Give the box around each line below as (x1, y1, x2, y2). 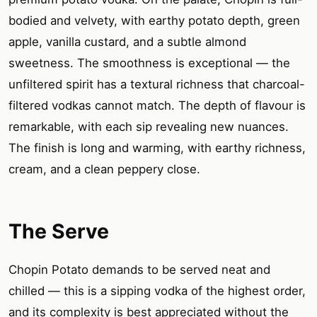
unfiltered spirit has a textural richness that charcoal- (8, 77, 305, 92)
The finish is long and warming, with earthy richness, (8, 141, 306, 156)
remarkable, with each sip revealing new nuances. (8, 120, 289, 134)
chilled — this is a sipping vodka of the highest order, (8, 283, 306, 298)
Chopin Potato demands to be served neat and (8, 262, 270, 277)
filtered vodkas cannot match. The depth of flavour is (8, 98, 306, 113)
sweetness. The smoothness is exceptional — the (8, 56, 290, 71)
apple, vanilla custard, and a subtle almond (8, 35, 246, 50)
